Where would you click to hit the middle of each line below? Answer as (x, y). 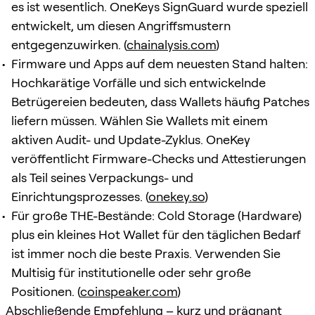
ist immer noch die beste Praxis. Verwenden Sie (146, 253)
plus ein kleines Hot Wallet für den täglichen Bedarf (156, 234)
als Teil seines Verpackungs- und (102, 177)
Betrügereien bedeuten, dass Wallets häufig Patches (160, 101)
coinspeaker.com (129, 291)
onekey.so (176, 196)
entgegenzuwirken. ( (69, 44)
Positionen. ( (46, 291)
